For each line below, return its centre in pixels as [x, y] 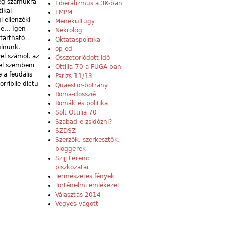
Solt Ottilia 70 [76, 113]
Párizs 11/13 [74, 76]
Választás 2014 [78, 195]
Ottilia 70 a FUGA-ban [88, 67]
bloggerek [70, 149]
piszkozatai [72, 167]
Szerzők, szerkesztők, [87, 140]
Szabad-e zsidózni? [84, 122]
